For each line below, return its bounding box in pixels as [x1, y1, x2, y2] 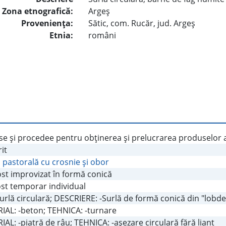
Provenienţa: [21, 18, 74, 29]
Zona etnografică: [2, 6, 74, 17]
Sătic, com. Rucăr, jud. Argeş [88, 18, 196, 29]
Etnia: [49, 30, 74, 41]
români [88, 30, 117, 41]
